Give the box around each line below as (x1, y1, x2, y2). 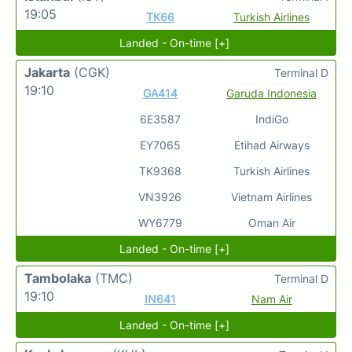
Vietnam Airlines (231, 190, 313, 203)
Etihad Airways (233, 138, 310, 152)
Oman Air (247, 216, 295, 229)
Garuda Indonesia (226, 86, 317, 100)
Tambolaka (24, 270, 91, 286)
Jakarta (24, 64, 70, 80)
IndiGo (255, 112, 288, 126)
